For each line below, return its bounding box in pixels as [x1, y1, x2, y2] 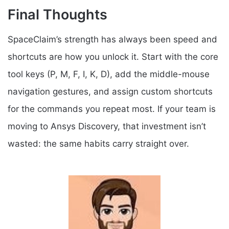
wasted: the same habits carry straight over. [8, 139, 189, 149]
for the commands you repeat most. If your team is [8, 104, 216, 114]
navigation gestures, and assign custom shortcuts [8, 86, 213, 97]
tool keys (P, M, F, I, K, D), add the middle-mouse [8, 69, 210, 79]
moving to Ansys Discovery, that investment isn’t [8, 121, 206, 131]
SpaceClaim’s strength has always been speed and [8, 34, 217, 44]
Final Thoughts [8, 6, 107, 23]
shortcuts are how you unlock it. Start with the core [8, 52, 218, 62]
